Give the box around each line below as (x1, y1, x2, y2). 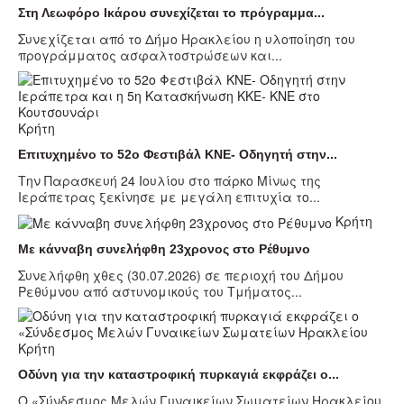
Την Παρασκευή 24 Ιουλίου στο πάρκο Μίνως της (18, 170, 321, 189)
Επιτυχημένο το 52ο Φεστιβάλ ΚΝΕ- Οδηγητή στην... (18, 146, 337, 161)
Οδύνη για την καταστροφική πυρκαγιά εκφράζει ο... (18, 366, 339, 381)
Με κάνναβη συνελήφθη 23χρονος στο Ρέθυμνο (18, 241, 310, 256)
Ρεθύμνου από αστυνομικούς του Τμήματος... (18, 281, 302, 300)
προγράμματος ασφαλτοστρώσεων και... (18, 45, 282, 64)
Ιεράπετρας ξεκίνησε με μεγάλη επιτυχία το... (18, 187, 320, 206)
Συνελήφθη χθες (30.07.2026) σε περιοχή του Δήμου (18, 265, 344, 284)
